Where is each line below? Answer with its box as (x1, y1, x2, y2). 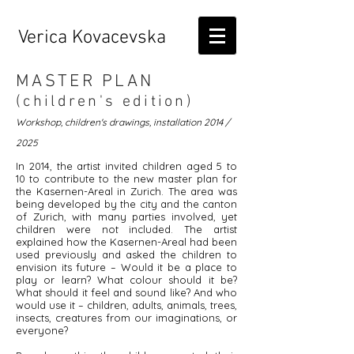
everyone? (16, 324, 71, 337)
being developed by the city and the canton (16, 198, 237, 210)
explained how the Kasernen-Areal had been (16, 235, 237, 248)
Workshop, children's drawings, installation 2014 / (16, 116, 230, 128)
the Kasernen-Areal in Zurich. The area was (16, 185, 237, 198)
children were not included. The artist (16, 223, 237, 235)
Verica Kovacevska (17, 27, 166, 49)
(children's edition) (16, 92, 194, 111)
